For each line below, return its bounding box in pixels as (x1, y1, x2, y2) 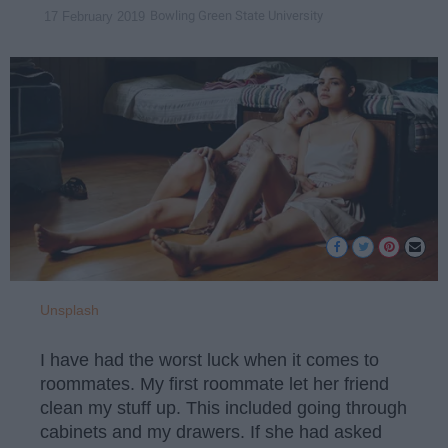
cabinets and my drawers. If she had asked (40, 422, 382, 443)
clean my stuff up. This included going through (40, 398, 407, 419)
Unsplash (40, 301, 99, 318)
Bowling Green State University (150, 8, 323, 24)
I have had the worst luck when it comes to (40, 350, 379, 371)
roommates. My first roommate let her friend (40, 374, 389, 395)
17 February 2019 (44, 8, 145, 24)
